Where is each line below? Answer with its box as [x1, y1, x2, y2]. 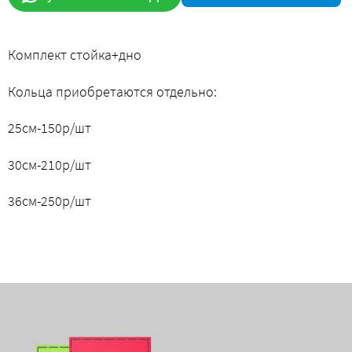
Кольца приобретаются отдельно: [8, 82, 217, 101]
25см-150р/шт [8, 119, 91, 137]
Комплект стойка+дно [8, 45, 141, 64]
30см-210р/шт [8, 155, 91, 174]
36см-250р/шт [8, 192, 91, 211]
